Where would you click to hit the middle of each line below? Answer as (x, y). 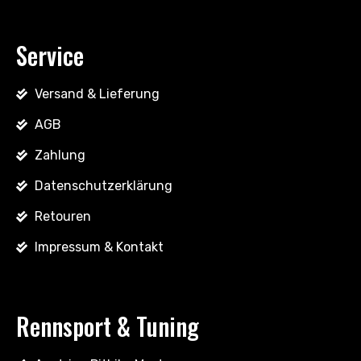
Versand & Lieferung (97, 94)
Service (50, 56)
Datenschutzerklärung (103, 186)
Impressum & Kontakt (99, 247)
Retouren (62, 217)
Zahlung (60, 156)
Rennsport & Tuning (108, 326)
